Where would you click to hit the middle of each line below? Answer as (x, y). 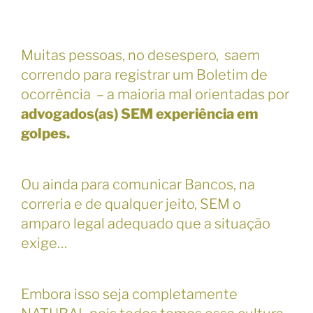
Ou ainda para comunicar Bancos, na (138, 184)
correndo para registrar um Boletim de (144, 74)
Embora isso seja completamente (129, 294)
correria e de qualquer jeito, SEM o (131, 204)
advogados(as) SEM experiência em (139, 114)
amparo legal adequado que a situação (146, 223)
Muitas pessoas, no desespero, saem (140, 55)
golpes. (45, 133)
